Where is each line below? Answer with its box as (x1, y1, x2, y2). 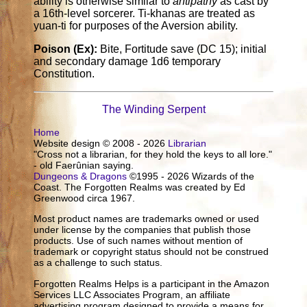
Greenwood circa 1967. (34, 193, 136, 204)
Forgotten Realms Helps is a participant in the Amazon (34, 278, 270, 289)
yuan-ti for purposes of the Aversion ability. (34, 20, 238, 32)
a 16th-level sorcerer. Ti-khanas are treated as (34, 8, 256, 20)
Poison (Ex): (34, 43, 101, 56)
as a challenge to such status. (34, 257, 163, 269)
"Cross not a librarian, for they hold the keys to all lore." (34, 149, 273, 160)
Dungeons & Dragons (34, 171, 127, 182)
